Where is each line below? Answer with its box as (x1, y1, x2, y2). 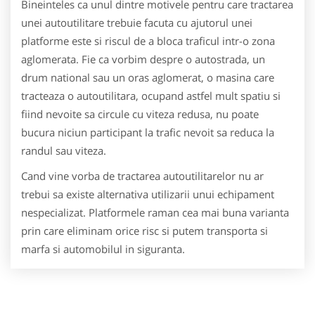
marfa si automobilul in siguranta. (21, 242, 185, 256)
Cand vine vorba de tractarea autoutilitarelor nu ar (21, 169, 264, 183)
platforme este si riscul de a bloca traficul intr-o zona (21, 34, 275, 48)
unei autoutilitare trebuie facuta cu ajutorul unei (21, 15, 252, 30)
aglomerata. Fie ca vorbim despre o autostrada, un (21, 52, 265, 66)
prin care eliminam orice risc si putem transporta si (21, 224, 268, 238)
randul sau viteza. (21, 143, 106, 157)
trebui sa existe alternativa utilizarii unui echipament (21, 187, 274, 201)
